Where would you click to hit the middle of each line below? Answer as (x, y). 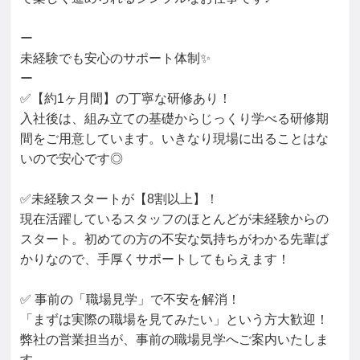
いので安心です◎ (72, 159)
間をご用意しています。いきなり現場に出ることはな (174, 139)
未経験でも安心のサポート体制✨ (115, 58)
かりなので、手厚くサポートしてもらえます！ (155, 259)
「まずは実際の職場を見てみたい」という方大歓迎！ (174, 319)
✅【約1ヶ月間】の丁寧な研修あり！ (126, 98)
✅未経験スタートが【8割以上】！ (119, 199)
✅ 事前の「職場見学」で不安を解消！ (130, 299)
